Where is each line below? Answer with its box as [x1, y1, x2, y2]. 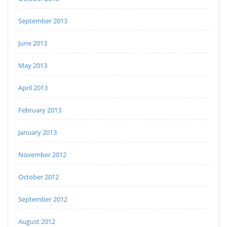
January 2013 [18, 128, 57, 137]
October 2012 [18, 172, 59, 182]
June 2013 [18, 39, 47, 48]
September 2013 [18, 16, 67, 26]
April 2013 [18, 83, 48, 93]
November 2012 [18, 150, 66, 160]
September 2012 [18, 195, 67, 204]
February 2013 [18, 105, 61, 115]
